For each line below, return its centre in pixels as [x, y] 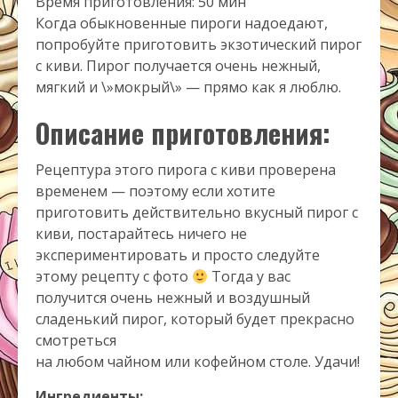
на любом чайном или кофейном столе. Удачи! [198, 362]
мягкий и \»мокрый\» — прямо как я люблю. [188, 88]
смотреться [76, 341]
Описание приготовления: [183, 133]
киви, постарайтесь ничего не [141, 234]
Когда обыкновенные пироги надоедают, [182, 24]
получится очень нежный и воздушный [173, 298]
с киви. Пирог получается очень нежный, [178, 66]
